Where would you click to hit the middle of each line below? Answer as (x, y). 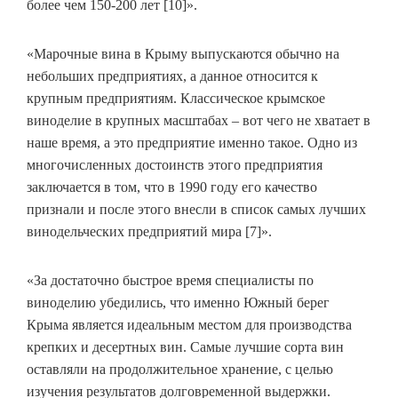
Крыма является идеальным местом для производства (189, 325)
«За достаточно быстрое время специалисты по (170, 281)
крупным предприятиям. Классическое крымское (176, 99)
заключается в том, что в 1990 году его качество (172, 187)
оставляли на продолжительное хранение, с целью (180, 370)
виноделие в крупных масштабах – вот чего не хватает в (199, 121)
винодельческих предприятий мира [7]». (149, 232)
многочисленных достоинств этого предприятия (175, 165)
